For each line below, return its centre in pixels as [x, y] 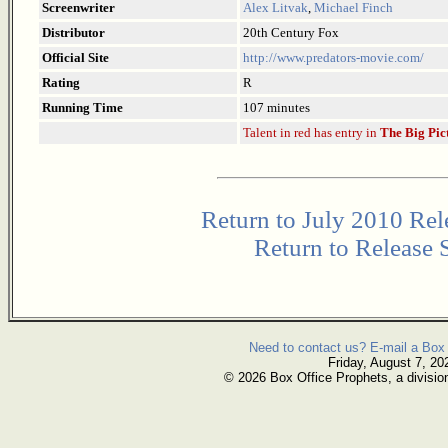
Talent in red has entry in [311, 133]
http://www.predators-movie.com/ [333, 58]
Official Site [75, 58]
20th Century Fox [291, 33]
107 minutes [276, 108]
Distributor [73, 33]
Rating [61, 83]
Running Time [82, 108]
